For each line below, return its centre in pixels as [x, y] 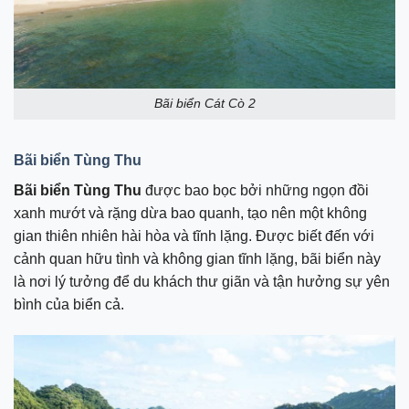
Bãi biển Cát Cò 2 [204, 104]
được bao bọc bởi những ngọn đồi [255, 191]
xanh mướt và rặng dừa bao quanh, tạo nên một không [190, 214]
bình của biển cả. [69, 305]
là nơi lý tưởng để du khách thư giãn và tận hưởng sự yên [202, 282]
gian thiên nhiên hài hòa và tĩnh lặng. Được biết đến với [194, 236]
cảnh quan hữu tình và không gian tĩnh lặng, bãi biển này [197, 259]
